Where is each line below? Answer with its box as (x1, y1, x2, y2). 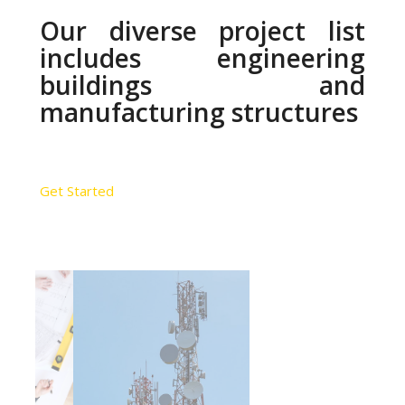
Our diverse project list (40, 14, 365, 49)
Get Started (40, 182, 115, 201)
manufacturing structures (40, 95, 359, 130)
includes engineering (40, 41, 365, 76)
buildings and (40, 68, 365, 103)
